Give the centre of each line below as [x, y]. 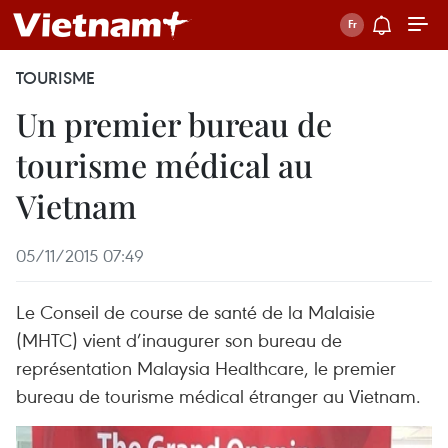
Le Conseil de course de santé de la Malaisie [195, 311]
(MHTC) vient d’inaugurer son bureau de [179, 339]
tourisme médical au [164, 164]
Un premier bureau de [174, 123]
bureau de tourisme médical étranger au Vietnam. [218, 395]
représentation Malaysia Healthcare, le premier [206, 367]
